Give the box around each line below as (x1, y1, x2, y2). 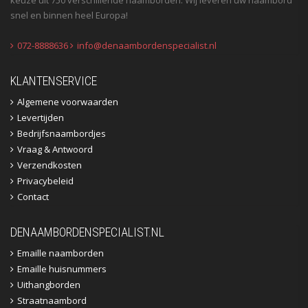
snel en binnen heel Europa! (10, 8, 128, 21)
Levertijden (17, 111, 64, 124)
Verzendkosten (17, 158, 82, 171)
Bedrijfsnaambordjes (17, 126, 106, 140)
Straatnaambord (17, 294, 87, 307)
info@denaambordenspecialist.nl (77, 38, 217, 52)
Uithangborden (17, 278, 80, 291)
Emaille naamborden (17, 246, 104, 259)
